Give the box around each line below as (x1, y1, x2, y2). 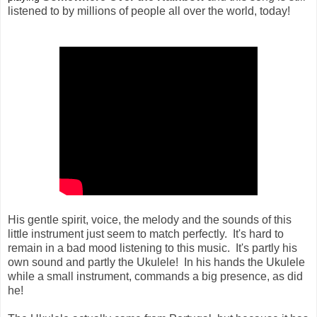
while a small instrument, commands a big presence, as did (8, 270, 303, 282)
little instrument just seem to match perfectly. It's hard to (8, 227, 284, 240)
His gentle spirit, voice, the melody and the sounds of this (8, 213, 292, 226)
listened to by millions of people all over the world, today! (8, 4, 290, 17)
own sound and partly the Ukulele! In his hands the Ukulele (8, 255, 305, 268)
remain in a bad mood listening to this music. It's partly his (8, 241, 297, 254)
